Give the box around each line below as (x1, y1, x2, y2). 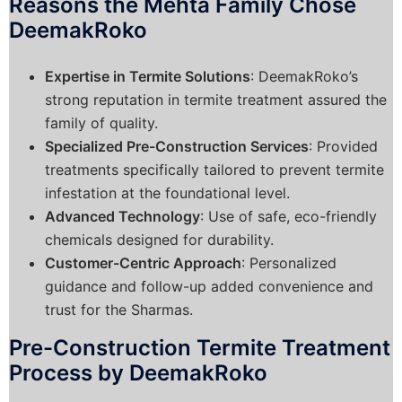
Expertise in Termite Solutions (45, 66, 250, 85)
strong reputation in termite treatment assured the (45, 90, 387, 109)
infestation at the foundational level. (45, 183, 290, 202)
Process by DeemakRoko (9, 359, 267, 386)
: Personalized (241, 253, 336, 272)
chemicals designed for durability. (45, 230, 274, 249)
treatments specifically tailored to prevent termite (45, 160, 384, 179)
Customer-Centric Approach (45, 253, 241, 272)
